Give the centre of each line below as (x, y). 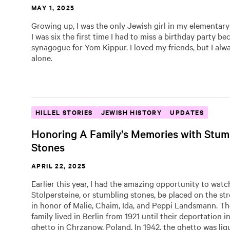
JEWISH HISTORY (131, 112)
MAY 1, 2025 (53, 7)
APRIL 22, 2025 (59, 166)
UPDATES (187, 112)
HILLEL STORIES (64, 112)
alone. (43, 57)
